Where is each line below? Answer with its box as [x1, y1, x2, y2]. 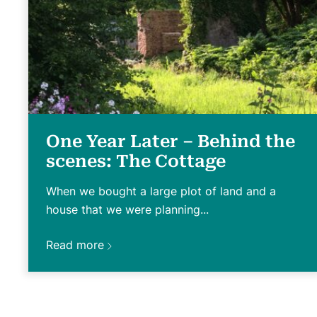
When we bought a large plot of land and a [46, 183, 276, 198]
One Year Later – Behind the [46, 131, 295, 151]
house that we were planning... [46, 202, 209, 217]
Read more [46, 237, 104, 252]
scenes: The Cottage [46, 151, 226, 171]
